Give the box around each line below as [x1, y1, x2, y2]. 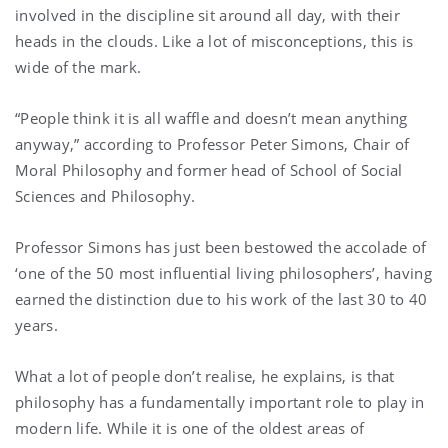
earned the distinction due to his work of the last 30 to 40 [15, 288, 428, 309]
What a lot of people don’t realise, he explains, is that [15, 365, 395, 386]
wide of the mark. [15, 56, 142, 77]
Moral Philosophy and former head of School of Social [15, 159, 403, 180]
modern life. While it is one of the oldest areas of [15, 417, 365, 438]
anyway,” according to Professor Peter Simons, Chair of [15, 133, 410, 154]
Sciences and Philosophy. [15, 185, 196, 206]
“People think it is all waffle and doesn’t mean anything [15, 107, 408, 128]
